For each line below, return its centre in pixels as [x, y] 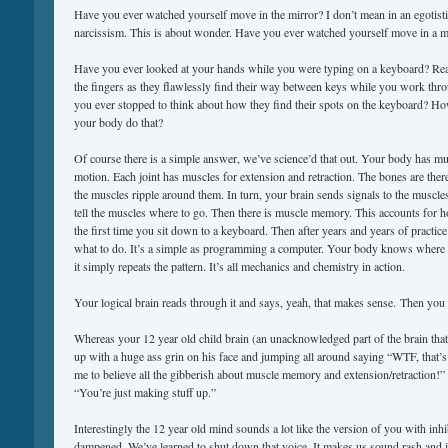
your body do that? [118, 121]
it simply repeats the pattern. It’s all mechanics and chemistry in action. [239, 265]
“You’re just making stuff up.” [145, 391]
